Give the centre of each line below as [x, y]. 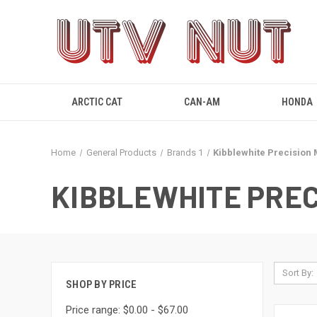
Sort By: [298, 273]
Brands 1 [185, 152]
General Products [121, 152]
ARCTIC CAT [97, 102]
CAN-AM [202, 102]
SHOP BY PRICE [102, 284]
